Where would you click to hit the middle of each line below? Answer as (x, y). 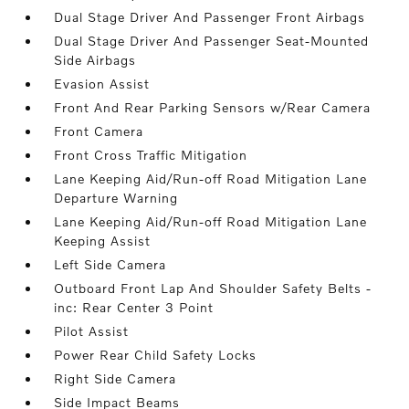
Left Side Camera (110, 264)
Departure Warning (116, 198)
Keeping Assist (103, 241)
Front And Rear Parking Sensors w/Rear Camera (213, 107)
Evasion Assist (102, 84)
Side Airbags (95, 60)
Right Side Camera (115, 378)
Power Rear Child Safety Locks (156, 355)
